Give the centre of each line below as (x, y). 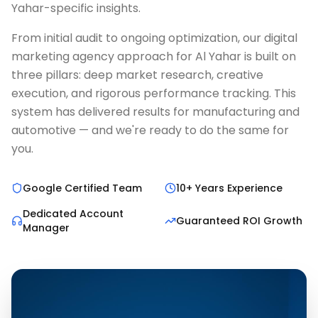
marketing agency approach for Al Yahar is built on (154, 56)
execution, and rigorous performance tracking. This (154, 93)
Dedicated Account (73, 214)
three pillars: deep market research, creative (137, 75)
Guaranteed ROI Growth (239, 221)
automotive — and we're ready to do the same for (150, 130)
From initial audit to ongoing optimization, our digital (154, 38)
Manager (46, 228)
